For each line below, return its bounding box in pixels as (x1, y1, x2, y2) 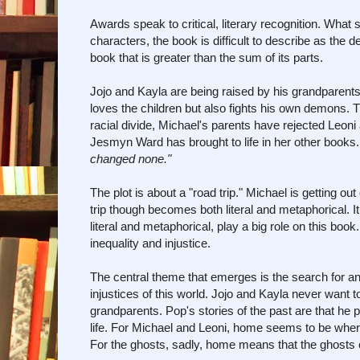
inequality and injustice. (90, 235, 211, 250)
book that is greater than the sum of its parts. (90, 50, 323, 64)
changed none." (90, 151, 171, 166)
